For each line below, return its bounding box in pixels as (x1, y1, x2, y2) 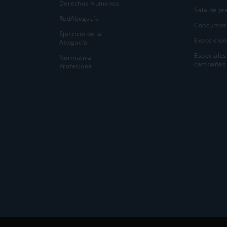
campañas (194, 60, 225, 69)
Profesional (59, 62, 94, 71)
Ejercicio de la (59, 29, 102, 39)
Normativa (59, 53, 92, 62)
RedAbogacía (59, 14, 99, 23)
